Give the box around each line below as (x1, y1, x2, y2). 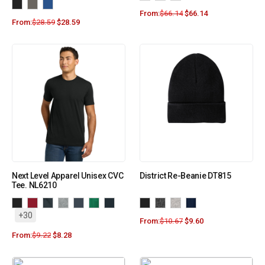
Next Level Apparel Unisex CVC (12, 171, 124, 181)
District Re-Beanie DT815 (140, 171, 231, 181)
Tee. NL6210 (12, 180, 57, 190)
